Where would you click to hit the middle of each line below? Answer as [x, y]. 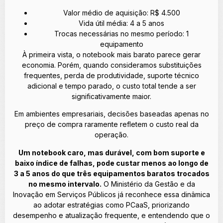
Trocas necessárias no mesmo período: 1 [121, 33]
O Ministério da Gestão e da [148, 184]
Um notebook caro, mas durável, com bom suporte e [111, 152]
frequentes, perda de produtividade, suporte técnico [111, 75]
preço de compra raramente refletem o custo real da [111, 124]
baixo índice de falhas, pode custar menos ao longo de [111, 163]
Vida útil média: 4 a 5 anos [121, 23]
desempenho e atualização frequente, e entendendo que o [111, 215]
